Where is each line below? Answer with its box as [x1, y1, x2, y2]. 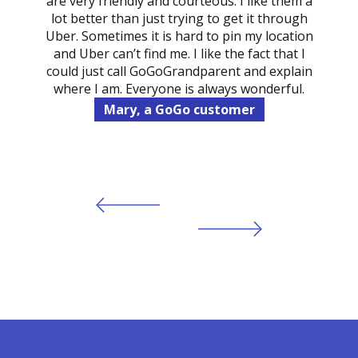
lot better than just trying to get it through [50, 9, 308, 27]
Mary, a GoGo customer [103, 100, 255, 118]
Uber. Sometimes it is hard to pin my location [45, 26, 313, 45]
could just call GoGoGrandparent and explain [46, 62, 312, 80]
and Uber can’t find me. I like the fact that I [53, 44, 305, 62]
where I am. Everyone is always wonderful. [54, 79, 304, 97]
